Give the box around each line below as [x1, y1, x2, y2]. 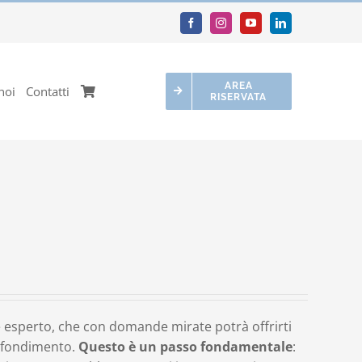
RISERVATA [210, 91, 267, 103]
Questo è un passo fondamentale [78, 338, 293, 356]
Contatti [26, 83, 70, 99]
